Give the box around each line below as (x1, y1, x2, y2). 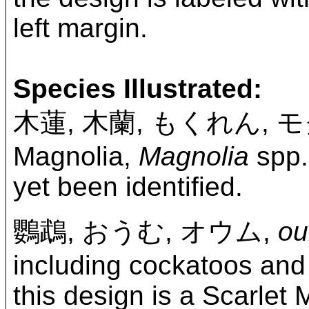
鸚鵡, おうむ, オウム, (13, 216, 278, 246)
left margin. (13, 12, 148, 43)
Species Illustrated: (13, 73, 262, 103)
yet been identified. (13, 171, 243, 201)
